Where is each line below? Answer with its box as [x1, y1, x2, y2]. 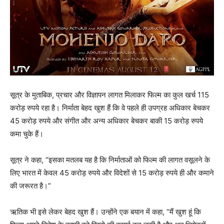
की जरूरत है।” [10, 181, 51, 191]
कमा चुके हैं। [10, 129, 43, 139]
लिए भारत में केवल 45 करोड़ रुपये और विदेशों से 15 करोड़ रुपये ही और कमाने [10, 168, 214, 178]
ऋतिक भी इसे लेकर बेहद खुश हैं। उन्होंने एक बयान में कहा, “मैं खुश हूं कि [10, 207, 201, 217]
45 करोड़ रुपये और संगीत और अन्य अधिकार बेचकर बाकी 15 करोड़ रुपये [10, 116, 203, 126]
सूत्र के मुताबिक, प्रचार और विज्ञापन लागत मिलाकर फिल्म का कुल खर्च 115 [10, 90, 209, 100]
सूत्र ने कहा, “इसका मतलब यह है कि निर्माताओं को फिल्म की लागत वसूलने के [10, 155, 210, 165]
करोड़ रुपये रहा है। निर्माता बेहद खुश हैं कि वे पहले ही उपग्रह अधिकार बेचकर [10, 103, 210, 113]
